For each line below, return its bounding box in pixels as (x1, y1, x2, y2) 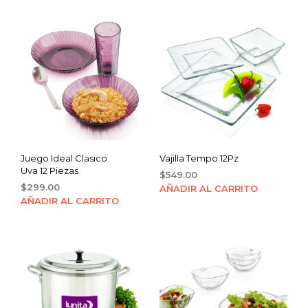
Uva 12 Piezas (21, 165, 78, 177)
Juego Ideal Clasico (21, 153, 107, 164)
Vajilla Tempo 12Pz (159, 153, 239, 164)
